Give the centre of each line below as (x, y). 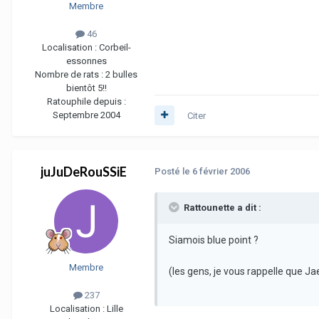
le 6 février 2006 (216, 171)
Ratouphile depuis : (86, 101)
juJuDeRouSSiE (83, 171)
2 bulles (121, 74)
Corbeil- (115, 47)
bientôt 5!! (86, 88)
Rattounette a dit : (221, 207)
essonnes (86, 61)
